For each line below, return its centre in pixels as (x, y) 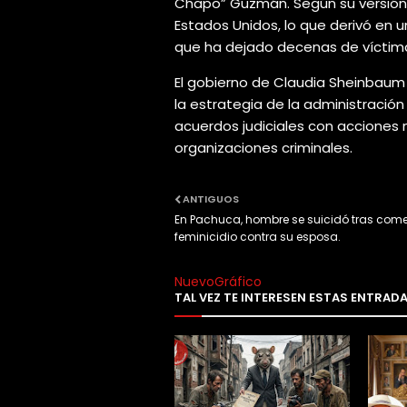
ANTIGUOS (211, 199)
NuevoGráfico (218, 282)
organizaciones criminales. (263, 148)
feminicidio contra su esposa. (258, 237)
